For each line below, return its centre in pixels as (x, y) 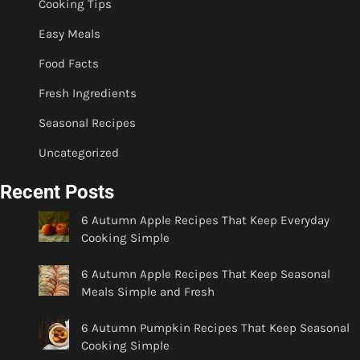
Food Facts (69, 64)
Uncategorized (79, 153)
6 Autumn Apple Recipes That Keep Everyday (206, 221)
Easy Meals (70, 34)
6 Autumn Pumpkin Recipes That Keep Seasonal (216, 327)
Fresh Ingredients (88, 94)
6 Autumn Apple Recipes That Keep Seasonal (206, 274)
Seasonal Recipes (87, 123)
